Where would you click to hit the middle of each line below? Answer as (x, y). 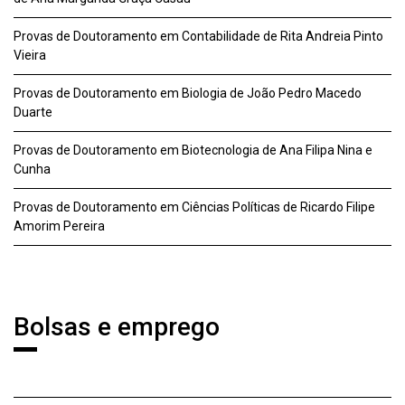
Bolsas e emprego (117, 327)
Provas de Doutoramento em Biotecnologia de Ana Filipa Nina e (193, 150)
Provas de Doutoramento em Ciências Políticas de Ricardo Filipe (194, 207)
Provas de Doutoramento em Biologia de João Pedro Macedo (188, 93)
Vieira (30, 55)
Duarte (33, 112)
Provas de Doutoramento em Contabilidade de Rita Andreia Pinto (198, 36)
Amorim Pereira (59, 226)
